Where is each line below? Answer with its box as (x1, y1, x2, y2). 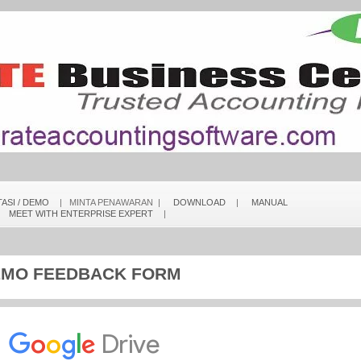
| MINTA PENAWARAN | (54, 197, 168, 207)
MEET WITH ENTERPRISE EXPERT (8, 209, 153, 218)
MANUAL (251, 197, 288, 207)
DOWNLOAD (172, 197, 226, 207)
